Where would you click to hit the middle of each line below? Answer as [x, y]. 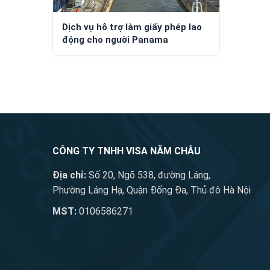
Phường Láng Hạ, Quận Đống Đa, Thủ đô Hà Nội [152, 190]
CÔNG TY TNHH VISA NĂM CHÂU [127, 151]
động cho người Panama [115, 40]
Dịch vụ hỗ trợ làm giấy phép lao [132, 27]
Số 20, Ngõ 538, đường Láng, [148, 175]
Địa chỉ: [69, 175]
